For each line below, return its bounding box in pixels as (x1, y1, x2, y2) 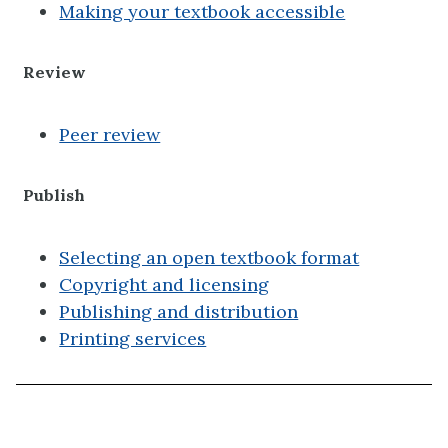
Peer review (59, 122, 161, 146)
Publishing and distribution (59, 299, 299, 323)
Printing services (59, 326, 207, 350)
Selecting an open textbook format (59, 245, 360, 269)
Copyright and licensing (59, 272, 270, 296)
